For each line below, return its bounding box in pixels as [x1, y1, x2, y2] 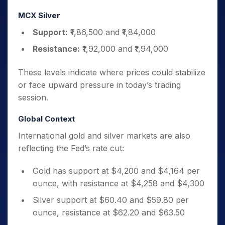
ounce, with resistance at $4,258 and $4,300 [33, 178, 204, 188]
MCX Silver [18, 11, 60, 20]
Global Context [18, 114, 75, 124]
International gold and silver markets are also [18, 131, 190, 141]
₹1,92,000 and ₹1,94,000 [80, 44, 168, 54]
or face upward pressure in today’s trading [18, 80, 181, 90]
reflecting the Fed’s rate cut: [18, 143, 124, 153]
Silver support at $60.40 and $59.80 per [33, 195, 189, 205]
